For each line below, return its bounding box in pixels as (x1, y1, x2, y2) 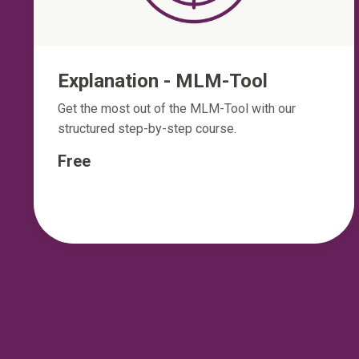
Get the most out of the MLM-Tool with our (58, 101, 296, 117)
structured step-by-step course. (58, 121, 236, 137)
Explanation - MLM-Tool (58, 70, 268, 93)
